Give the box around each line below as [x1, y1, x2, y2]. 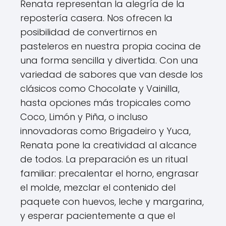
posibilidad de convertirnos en [20, 26, 157, 38]
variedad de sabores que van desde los [20, 68, 203, 81]
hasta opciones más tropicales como [20, 96, 191, 109]
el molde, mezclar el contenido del [20, 181, 176, 194]
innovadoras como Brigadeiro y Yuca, [20, 125, 191, 137]
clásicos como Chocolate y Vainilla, [20, 82, 180, 95]
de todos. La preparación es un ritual [20, 153, 188, 165]
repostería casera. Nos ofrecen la [20, 12, 173, 24]
